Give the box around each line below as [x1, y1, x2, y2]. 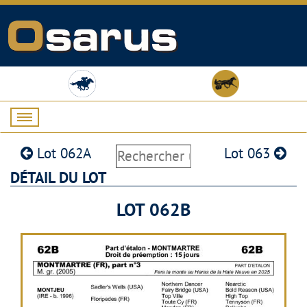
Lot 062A [33, 144, 91, 162]
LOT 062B [116, 198, 191, 221]
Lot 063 [223, 144, 274, 162]
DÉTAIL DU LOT [10, 168, 107, 187]
